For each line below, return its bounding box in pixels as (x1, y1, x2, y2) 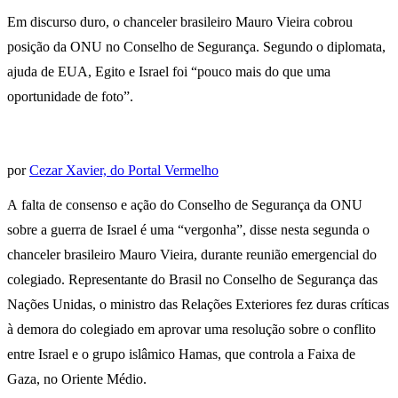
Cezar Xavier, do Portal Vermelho (29, 163, 219, 179)
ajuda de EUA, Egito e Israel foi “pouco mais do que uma (7, 64, 330, 80)
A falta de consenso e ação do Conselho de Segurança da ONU (7, 197, 362, 213)
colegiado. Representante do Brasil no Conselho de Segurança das (7, 272, 378, 288)
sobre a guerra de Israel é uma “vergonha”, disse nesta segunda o (7, 222, 370, 238)
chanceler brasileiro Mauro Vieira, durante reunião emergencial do (7, 247, 377, 263)
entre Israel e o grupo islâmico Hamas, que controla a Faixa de (7, 346, 355, 362)
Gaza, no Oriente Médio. (7, 371, 147, 387)
